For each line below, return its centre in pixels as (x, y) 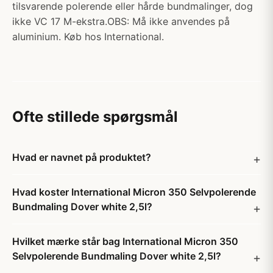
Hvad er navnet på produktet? (82, 157)
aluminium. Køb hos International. (88, 37)
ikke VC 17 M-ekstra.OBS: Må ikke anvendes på (121, 21)
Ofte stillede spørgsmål (95, 117)
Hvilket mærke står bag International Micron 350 (125, 241)
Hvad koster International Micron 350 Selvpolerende (134, 192)
